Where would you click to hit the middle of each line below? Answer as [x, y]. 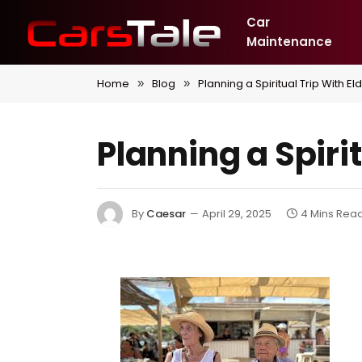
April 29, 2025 [237, 213]
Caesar [166, 213]
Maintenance [289, 42]
